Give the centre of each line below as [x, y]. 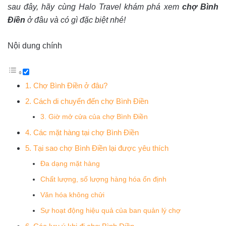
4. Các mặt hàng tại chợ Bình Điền [82, 132]
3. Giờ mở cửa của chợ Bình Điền [94, 117]
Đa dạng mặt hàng [70, 164]
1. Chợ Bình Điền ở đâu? [66, 86]
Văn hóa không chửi [72, 195]
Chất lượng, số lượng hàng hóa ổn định [103, 179]
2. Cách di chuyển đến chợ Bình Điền [87, 101]
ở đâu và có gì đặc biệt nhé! [75, 20]
